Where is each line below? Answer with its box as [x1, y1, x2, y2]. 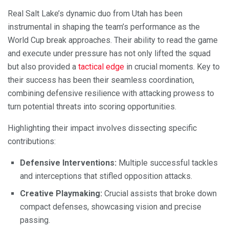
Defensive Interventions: [20, 157, 117, 168]
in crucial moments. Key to [124, 61, 220, 72]
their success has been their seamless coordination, [8, 75, 194, 85]
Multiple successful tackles [117, 157, 218, 168]
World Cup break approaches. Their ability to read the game [8, 35, 218, 45]
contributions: [8, 136, 56, 146]
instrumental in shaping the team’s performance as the [8, 21, 200, 32]
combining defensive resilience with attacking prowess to [8, 88, 214, 98]
